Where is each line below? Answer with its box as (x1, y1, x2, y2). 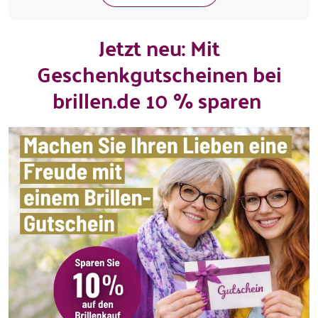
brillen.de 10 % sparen (52, 79, 266, 119)
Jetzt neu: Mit (98, 27, 220, 67)
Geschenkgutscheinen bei (36, 53, 282, 93)
